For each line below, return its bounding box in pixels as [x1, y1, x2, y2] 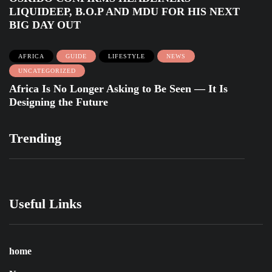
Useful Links [9, 195, 82, 211]
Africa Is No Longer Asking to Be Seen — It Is [9, 82, 228, 95]
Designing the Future [9, 95, 108, 108]
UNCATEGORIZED [18, 67, 76, 74]
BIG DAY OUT [9, 18, 81, 31]
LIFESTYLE [108, 52, 145, 59]
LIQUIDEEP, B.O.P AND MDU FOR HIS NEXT [9, 5, 240, 18]
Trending [9, 130, 61, 146]
